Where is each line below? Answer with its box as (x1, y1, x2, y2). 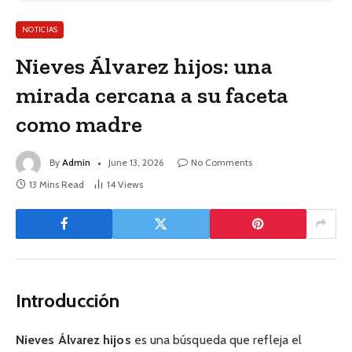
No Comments (191, 156, 252, 168)
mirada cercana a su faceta (16, 81, 289, 108)
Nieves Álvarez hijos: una (16, 52, 273, 79)
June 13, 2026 (108, 156, 163, 168)
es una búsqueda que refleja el (130, 332, 302, 347)
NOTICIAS (22, 24, 58, 35)
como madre (16, 110, 143, 137)
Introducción (16, 288, 119, 312)
